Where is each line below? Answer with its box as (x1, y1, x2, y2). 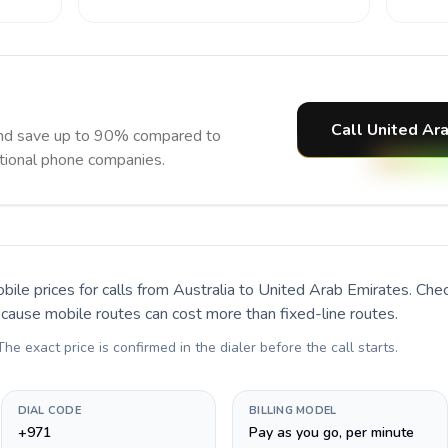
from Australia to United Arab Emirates (137, 279, 409, 301)
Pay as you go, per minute (249, 423, 414, 442)
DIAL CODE (17, 403, 81, 418)
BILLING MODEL (249, 403, 337, 418)
